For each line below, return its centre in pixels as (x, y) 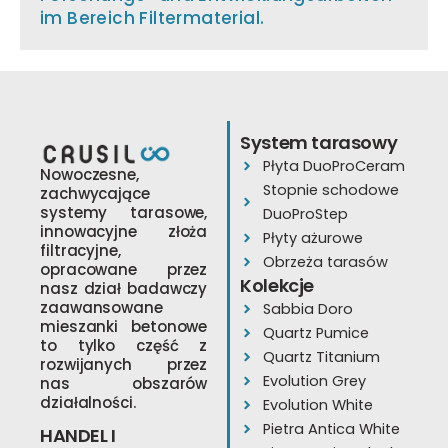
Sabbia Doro (307, 309)
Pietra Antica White (331, 429)
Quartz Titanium (321, 357)
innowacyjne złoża (124, 231)
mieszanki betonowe (124, 326)
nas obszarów (124, 383)
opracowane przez (124, 269)
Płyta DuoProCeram (333, 166)
